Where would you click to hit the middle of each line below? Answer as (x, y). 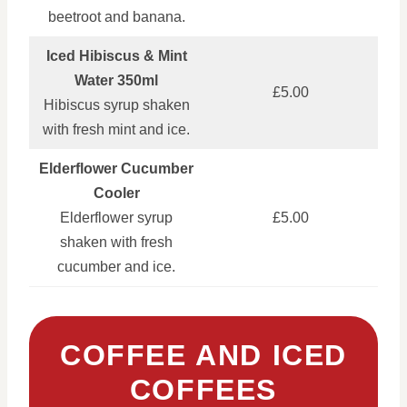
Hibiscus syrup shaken (116, 104)
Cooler (116, 193)
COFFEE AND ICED (203, 355)
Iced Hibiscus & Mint (116, 55)
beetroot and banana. (116, 16)
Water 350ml (116, 80)
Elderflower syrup (116, 217)
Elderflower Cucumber (116, 168)
